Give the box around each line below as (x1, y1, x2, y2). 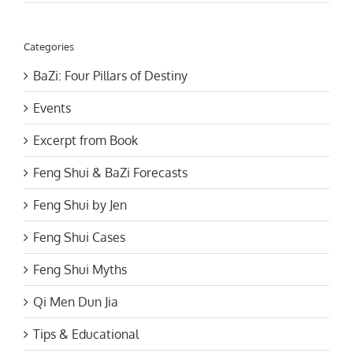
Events (33, 100, 71, 117)
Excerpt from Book (33, 132, 138, 149)
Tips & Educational (33, 326, 139, 343)
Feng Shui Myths (33, 262, 127, 278)
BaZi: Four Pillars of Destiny (33, 68, 188, 84)
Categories (24, 39, 74, 53)
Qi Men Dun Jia (33, 294, 118, 310)
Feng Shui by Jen (33, 197, 127, 214)
